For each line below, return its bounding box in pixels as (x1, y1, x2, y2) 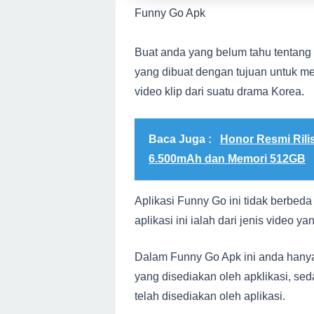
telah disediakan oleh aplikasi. (135, 290, 285, 302)
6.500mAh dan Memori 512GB (149, 153, 306, 165)
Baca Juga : (149, 133, 214, 145)
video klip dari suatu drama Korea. (135, 86, 304, 97)
